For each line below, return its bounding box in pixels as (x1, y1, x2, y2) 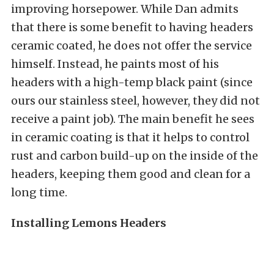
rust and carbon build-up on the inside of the (11, 148, 258, 163)
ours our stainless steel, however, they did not (11, 93, 260, 108)
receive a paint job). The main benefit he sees (11, 111, 254, 126)
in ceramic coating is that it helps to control (11, 130, 250, 144)
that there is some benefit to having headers (11, 20, 253, 34)
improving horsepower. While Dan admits (11, 1, 239, 16)
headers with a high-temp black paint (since (11, 75, 253, 89)
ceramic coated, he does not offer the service (11, 38, 252, 53)
